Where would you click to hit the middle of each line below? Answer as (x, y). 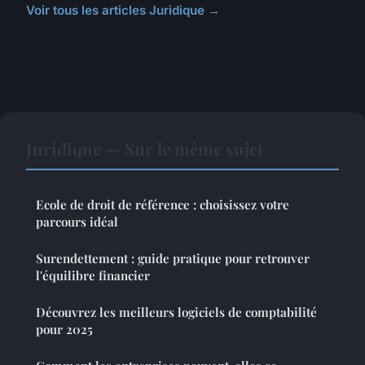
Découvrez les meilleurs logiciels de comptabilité (176, 312)
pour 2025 (64, 330)
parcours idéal (77, 222)
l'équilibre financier (93, 276)
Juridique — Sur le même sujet (145, 149)
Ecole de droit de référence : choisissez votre (163, 205)
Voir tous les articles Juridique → (123, 11)
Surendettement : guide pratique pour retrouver (173, 259)
